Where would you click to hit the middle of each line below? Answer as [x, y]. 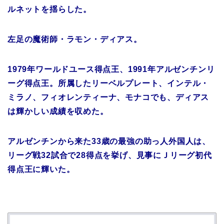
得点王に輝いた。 [41, 169]
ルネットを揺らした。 [49, 9]
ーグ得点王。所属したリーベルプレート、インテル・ [108, 83]
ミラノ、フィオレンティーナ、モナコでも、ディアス [108, 97]
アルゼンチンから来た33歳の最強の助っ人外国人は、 [109, 141]
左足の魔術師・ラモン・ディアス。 [75, 39]
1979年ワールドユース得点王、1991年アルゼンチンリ [111, 69]
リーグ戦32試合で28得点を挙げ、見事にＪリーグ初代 [110, 155]
